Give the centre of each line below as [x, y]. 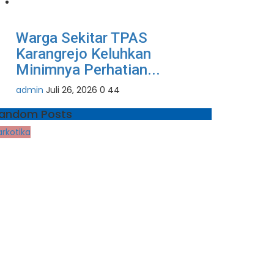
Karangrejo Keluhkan [83, 54]
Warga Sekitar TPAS [82, 38]
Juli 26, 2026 [72, 90]
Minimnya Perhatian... [88, 70]
